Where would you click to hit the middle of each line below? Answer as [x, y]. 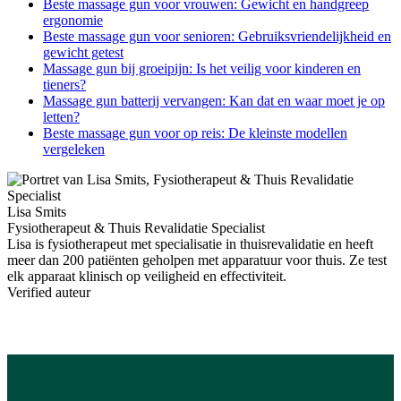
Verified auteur [49, 292]
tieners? [64, 84]
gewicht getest [83, 52]
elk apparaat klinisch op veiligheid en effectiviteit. [147, 276]
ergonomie [73, 20]
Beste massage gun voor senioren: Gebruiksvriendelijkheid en [217, 36]
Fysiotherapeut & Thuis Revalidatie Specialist [136, 227]
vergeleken [74, 149]
